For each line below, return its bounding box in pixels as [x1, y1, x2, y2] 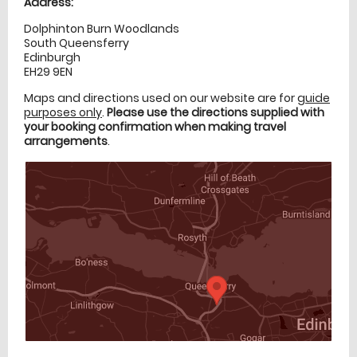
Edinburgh [24, 49, 80, 65]
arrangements [24, 132, 108, 149]
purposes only [24, 104, 102, 120]
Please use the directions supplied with [107, 104, 324, 120]
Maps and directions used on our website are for [24, 89, 297, 106]
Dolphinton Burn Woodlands [24, 20, 179, 37]
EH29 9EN [24, 63, 73, 80]
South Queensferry [24, 34, 129, 51]
